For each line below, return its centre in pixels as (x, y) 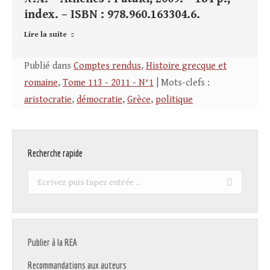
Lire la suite (46, 35)
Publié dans (49, 66)
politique (174, 100)
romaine (41, 83)
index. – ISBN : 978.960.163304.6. (112, 15)
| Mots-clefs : (182, 83)
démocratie (99, 100)
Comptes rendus (107, 66)
